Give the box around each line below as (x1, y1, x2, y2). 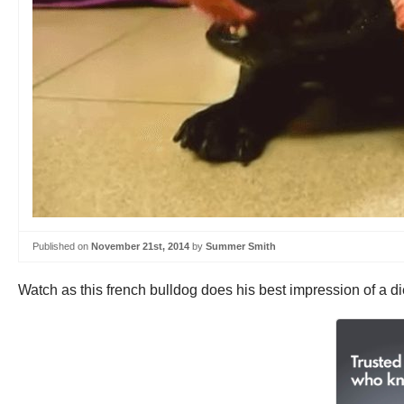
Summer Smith (206, 241, 276, 252)
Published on (32, 241, 91, 252)
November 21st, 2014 (91, 241, 189, 252)
